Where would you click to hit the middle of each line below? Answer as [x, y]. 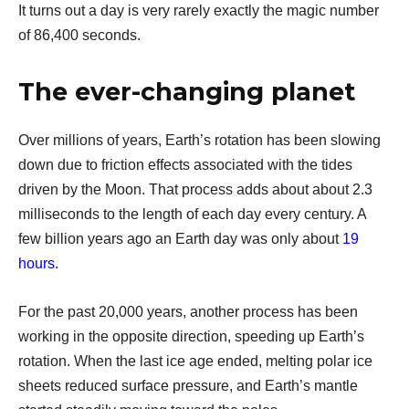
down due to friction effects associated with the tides [185, 164]
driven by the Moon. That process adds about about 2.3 [195, 189]
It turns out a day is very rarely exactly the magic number [199, 10]
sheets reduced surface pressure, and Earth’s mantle [188, 385]
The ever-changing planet [187, 91]
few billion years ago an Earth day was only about [180, 238]
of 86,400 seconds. [79, 35]
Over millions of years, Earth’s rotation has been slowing [199, 140]
